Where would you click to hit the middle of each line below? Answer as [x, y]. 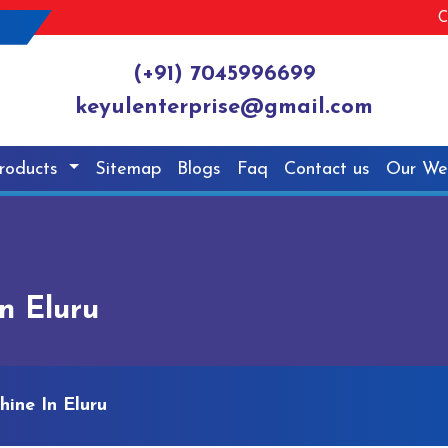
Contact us [327, 169]
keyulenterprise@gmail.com [224, 108]
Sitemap [128, 169]
